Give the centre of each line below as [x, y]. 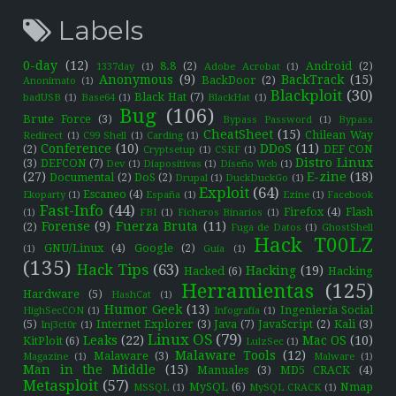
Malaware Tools [226, 355]
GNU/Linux [73, 247]
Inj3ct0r [59, 324]
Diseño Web [248, 164]
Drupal [192, 178]
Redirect [43, 135]
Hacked [205, 270]
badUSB [42, 97]
